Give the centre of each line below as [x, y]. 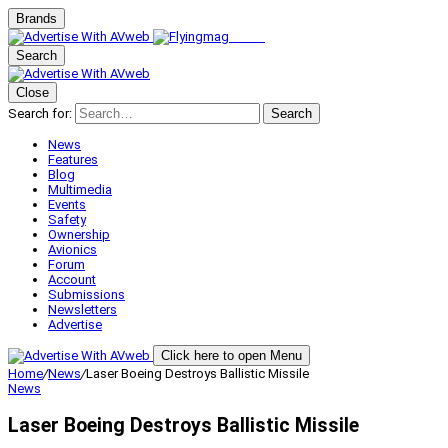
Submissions [86, 294]
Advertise [75, 324]
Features [73, 159]
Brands [36, 18]
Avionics [72, 249]
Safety [67, 219]
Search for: [40, 113]
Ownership [79, 234]
